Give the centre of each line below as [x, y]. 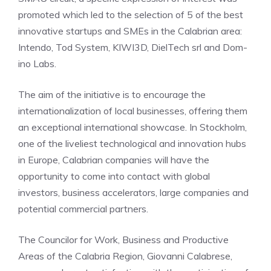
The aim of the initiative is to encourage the [112, 94]
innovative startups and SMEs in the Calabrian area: [130, 31]
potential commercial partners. [83, 209]
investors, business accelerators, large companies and [133, 192]
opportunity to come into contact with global [114, 176]
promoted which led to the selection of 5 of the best [131, 15]
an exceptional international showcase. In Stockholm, [132, 127]
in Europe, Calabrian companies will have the [114, 160]
